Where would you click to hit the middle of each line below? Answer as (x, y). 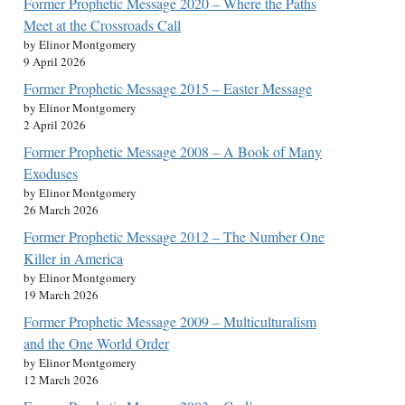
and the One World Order (96, 343)
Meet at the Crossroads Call (102, 25)
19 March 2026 (61, 295)
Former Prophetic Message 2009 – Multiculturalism (170, 321)
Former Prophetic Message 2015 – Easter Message (168, 88)
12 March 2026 (61, 380)
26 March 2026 (61, 210)
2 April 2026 (55, 125)
